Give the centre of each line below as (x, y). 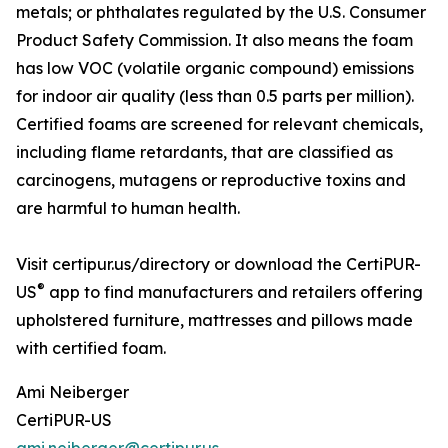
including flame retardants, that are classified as (204, 152)
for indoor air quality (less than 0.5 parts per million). (215, 96)
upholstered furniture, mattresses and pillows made (214, 320)
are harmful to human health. (128, 208)
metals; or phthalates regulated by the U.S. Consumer (221, 12)
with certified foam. (91, 348)
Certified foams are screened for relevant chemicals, (219, 124)
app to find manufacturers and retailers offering (234, 292)
